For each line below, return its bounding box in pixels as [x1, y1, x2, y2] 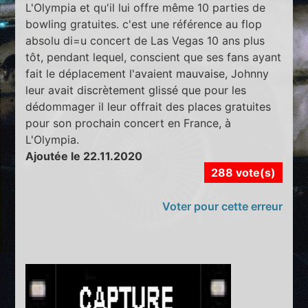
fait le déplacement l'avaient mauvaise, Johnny [25, 66, 269, 80]
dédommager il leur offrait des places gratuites [25, 99, 272, 113]
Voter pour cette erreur [162, 199, 283, 213]
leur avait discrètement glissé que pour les [25, 82, 247, 97]
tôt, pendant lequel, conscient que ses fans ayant [25, 49, 282, 64]
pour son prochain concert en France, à [25, 115, 232, 130]
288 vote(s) [210, 165, 276, 179]
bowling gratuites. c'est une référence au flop [25, 16, 263, 31]
